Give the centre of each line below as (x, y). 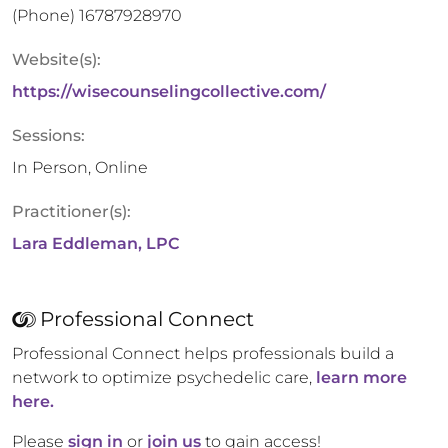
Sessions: (48, 135)
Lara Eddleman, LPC (95, 243)
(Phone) (45, 15)
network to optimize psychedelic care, (162, 377)
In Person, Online (80, 167)
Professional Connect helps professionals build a (203, 353)
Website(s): (56, 59)
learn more (361, 377)
